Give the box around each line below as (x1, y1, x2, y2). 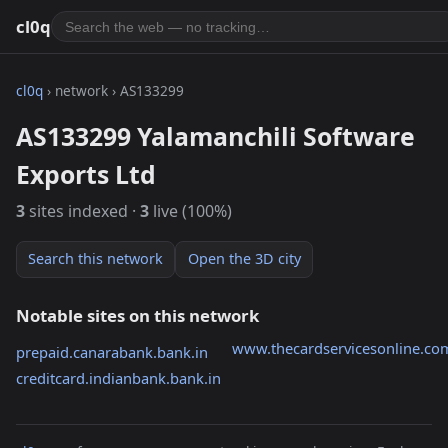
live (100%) (149, 200, 232, 223)
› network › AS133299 (43, 80, 184, 100)
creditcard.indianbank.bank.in (16, 368, 221, 389)
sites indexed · (25, 200, 140, 223)
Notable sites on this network (16, 304, 259, 328)
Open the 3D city (187, 249, 301, 269)
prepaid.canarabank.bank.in (16, 342, 208, 363)
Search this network (28, 249, 164, 269)
